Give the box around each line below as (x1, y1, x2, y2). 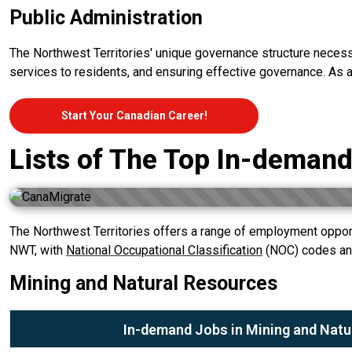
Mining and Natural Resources (9, 271, 277, 295)
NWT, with (9, 242, 66, 258)
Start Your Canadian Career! (60, 109, 207, 123)
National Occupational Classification (66, 242, 262, 258)
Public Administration (9, 5, 203, 29)
